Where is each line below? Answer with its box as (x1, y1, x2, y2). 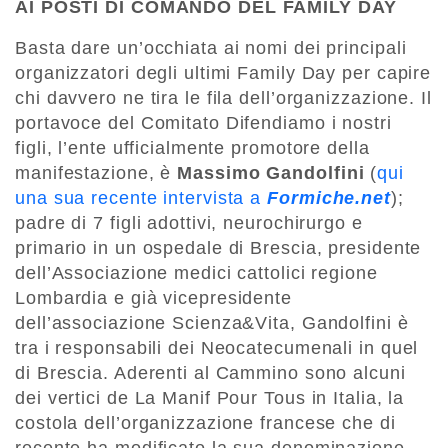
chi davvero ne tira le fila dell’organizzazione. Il (15, 88, 432, 109)
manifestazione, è (15, 163, 178, 184)
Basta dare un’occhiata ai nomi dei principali (15, 38, 407, 59)
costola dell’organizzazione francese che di (15, 413, 396, 434)
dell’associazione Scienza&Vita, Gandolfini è (15, 313, 409, 334)
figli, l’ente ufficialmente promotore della (15, 138, 370, 159)
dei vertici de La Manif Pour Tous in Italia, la (15, 388, 405, 409)
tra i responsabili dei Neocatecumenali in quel (15, 338, 419, 359)
